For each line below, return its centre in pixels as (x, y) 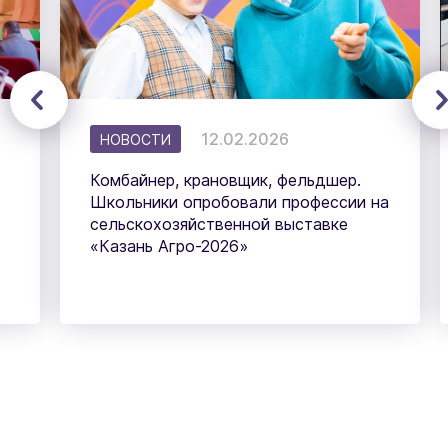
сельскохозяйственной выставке (219, 224)
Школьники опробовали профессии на (239, 202)
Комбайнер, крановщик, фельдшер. (225, 180)
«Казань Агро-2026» (169, 246)
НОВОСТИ (135, 140)
